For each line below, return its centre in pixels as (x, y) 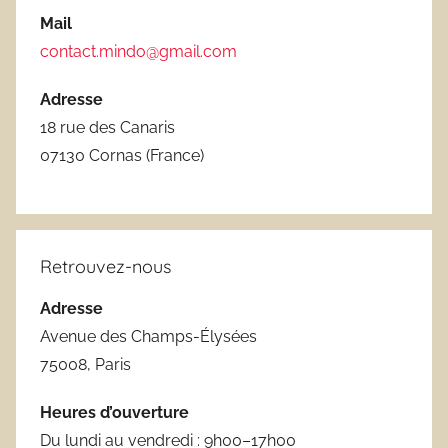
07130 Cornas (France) (122, 155)
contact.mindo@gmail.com (138, 51)
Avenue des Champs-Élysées (148, 336)
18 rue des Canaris (107, 127)
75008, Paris (85, 364)
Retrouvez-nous (105, 266)
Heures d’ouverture (114, 412)
